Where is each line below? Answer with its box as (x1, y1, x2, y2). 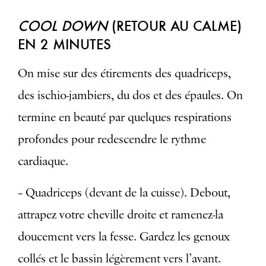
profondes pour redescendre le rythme (18, 132, 206, 148)
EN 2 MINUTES (18, 36, 111, 53)
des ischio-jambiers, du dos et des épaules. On (18, 88, 243, 104)
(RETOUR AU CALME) (107, 17, 242, 35)
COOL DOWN (18, 17, 107, 35)
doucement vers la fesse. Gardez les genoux (18, 229, 230, 245)
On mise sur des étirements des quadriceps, (18, 66, 231, 82)
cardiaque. (18, 154, 68, 170)
